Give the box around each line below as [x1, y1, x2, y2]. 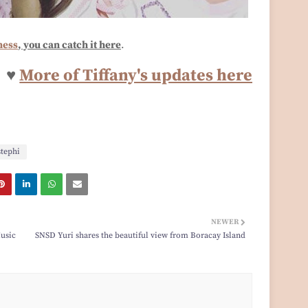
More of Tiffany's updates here [19, 65, 253, 87]
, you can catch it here [18, 38, 121, 52]
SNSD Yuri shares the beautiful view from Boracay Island [35, 230, 246, 241]
